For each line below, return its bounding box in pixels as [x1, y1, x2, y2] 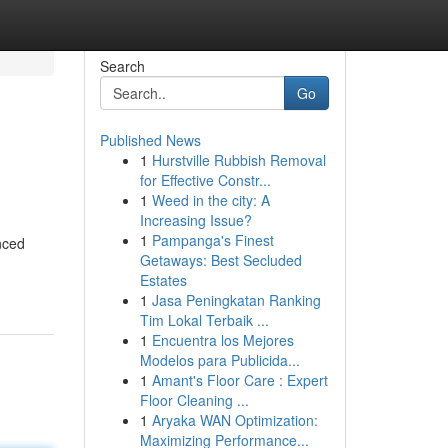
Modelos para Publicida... [139, 350, 300, 370]
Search [99, 56, 145, 76]
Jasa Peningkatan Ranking [151, 290, 321, 310]
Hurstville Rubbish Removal [151, 150, 326, 170]
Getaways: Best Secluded [139, 250, 302, 270]
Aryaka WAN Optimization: [151, 410, 318, 430]
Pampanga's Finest [151, 230, 274, 250]
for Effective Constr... [139, 170, 271, 190]
